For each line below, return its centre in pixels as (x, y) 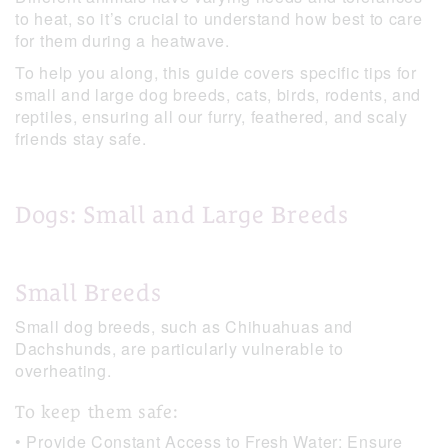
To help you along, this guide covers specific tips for (216, 73)
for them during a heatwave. (125, 41)
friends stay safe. (81, 139)
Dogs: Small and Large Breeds (182, 215)
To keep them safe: (97, 412)
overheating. (66, 371)
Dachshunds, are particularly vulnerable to (179, 349)
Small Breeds (88, 293)
